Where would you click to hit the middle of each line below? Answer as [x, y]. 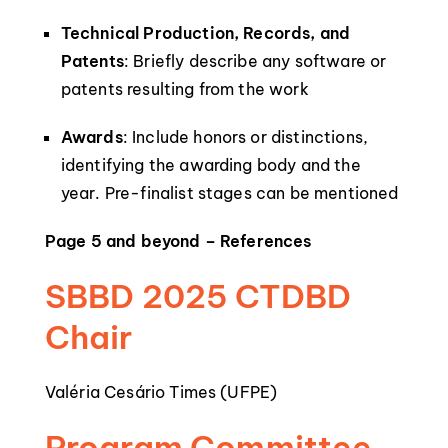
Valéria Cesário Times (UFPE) [161, 392]
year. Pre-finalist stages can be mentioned [229, 193]
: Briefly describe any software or [255, 61]
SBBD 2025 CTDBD [198, 296]
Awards [91, 137]
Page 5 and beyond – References [178, 241]
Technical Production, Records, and [205, 33]
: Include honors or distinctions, [245, 137]
